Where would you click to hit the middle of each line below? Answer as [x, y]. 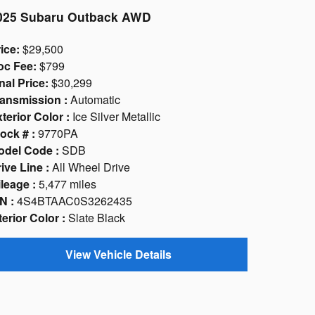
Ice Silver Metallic [116, 117]
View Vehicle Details [118, 255]
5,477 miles [67, 184]
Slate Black [97, 218]
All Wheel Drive [91, 167]
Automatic [95, 100]
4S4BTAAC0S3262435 [75, 201]
